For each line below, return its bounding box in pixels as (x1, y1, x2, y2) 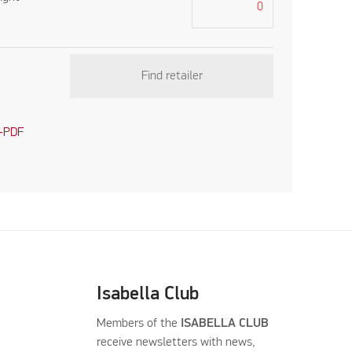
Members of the (96, 317, 181, 330)
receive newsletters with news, (96, 335, 255, 349)
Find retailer (141, 69, 203, 82)
